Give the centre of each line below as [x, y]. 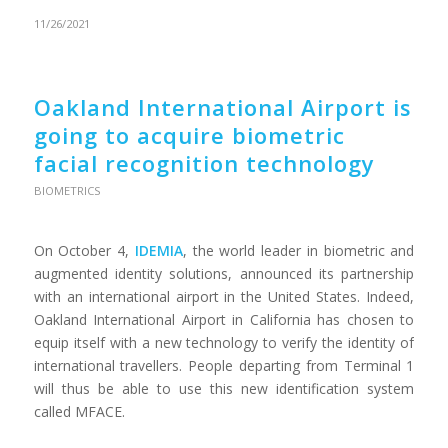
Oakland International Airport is [222, 107]
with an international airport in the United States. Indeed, [224, 297]
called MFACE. [79, 412]
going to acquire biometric [189, 135]
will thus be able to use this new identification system [224, 389]
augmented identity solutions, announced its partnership [224, 274]
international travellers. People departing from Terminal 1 [224, 366]
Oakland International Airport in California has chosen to [224, 320]
